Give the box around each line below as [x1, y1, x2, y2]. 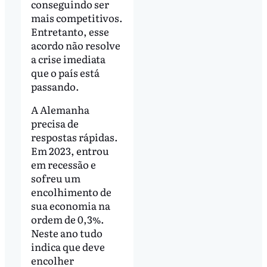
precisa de [30, 116, 79, 131]
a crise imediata [30, 51, 105, 66]
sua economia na [30, 198, 110, 213]
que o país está [30, 64, 100, 80]
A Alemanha [30, 102, 89, 117]
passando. [30, 78, 79, 94]
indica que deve [30, 239, 105, 254]
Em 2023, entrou [30, 143, 109, 159]
